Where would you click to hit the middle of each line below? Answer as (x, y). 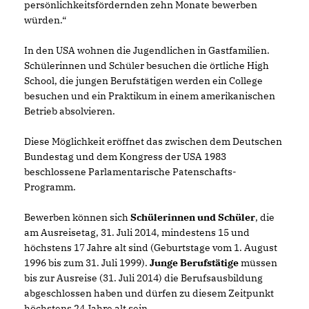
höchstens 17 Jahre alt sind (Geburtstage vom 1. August (151, 247)
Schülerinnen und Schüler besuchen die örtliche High (147, 65)
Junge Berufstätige (194, 262)
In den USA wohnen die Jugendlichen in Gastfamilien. (147, 50)
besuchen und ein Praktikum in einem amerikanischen (150, 96)
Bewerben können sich (77, 217)
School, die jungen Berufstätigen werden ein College (143, 80)
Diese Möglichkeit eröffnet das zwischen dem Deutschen (153, 141)
